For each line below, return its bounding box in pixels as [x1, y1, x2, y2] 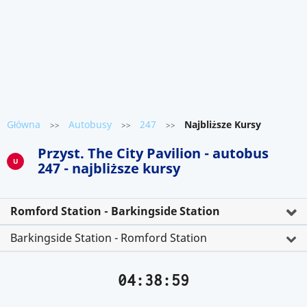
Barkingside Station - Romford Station [10, 230, 207, 245]
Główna [7, 118, 40, 131]
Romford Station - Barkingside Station [10, 204, 220, 219]
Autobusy [69, 118, 112, 131]
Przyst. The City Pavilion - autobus [38, 144, 269, 162]
